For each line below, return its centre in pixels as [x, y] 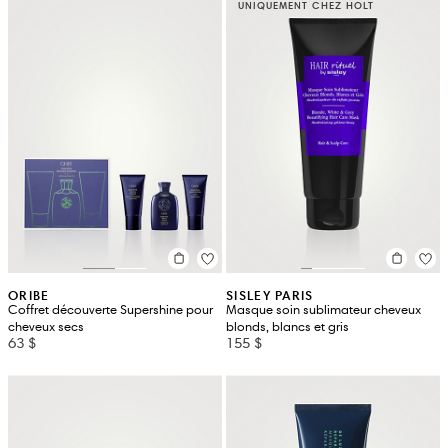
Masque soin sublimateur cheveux [323, 309]
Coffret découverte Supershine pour [110, 309]
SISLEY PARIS [270, 295]
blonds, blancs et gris [287, 326]
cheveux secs [46, 326]
